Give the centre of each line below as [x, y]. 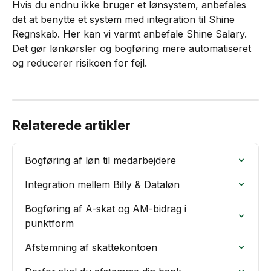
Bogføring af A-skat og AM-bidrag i [107, 209]
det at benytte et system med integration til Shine [125, 19]
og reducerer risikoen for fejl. [80, 63]
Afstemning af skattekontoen [91, 247]
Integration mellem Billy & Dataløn [102, 184]
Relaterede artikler [71, 125]
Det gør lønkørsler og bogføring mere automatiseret [133, 48]
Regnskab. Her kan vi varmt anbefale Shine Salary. [131, 34]
